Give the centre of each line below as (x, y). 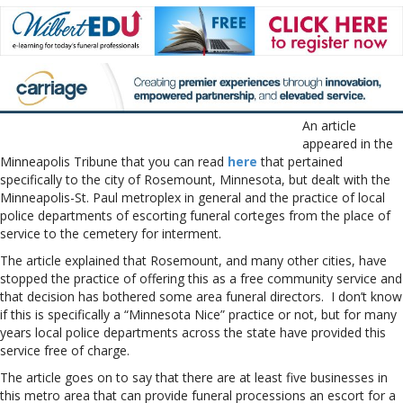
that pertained (300, 161)
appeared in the (348, 143)
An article (329, 125)
